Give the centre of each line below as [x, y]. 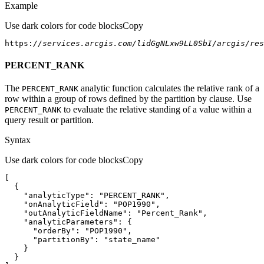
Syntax [18, 140]
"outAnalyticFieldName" [75, 213]
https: [19, 43]
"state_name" [132, 240]
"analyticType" [57, 196]
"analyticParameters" [71, 222]
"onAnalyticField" [64, 204]
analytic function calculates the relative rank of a [169, 88]
